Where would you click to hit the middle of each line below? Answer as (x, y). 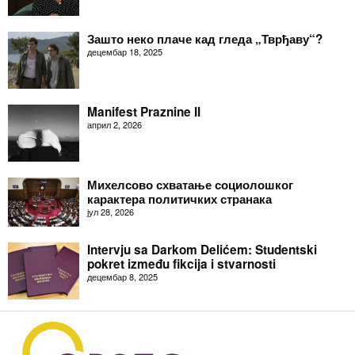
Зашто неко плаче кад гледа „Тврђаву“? (205, 39)
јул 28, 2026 (111, 212)
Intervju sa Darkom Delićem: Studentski (202, 249)
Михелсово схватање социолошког (190, 185)
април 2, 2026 (115, 124)
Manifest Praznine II (144, 112)
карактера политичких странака (179, 199)
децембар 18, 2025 (125, 52)
